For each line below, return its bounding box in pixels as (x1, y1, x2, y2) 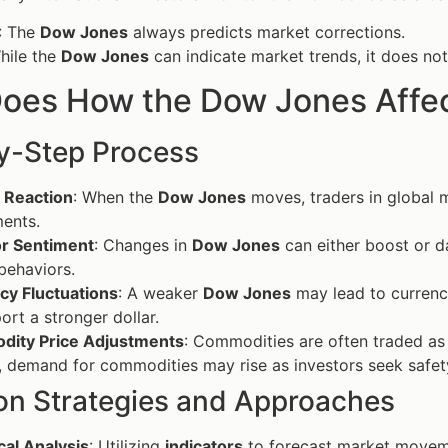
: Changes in (94, 235, 192, 256)
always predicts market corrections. (128, 22, 405, 43)
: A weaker (118, 283, 203, 304)
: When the (73, 187, 158, 208)
